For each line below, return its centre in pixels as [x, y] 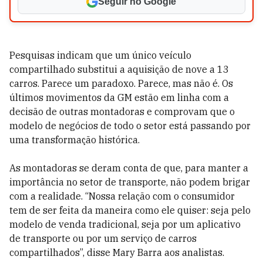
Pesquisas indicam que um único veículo [100, 55]
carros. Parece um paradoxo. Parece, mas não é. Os [121, 83]
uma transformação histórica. [75, 140]
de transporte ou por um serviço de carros [103, 238]
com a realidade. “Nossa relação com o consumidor [122, 196]
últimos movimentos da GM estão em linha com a [119, 97]
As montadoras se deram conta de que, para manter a [129, 168]
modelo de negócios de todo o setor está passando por [130, 126]
